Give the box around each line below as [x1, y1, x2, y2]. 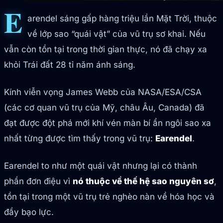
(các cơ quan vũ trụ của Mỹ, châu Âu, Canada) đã [4, 103, 205, 113]
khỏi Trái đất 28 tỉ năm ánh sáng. [4, 60, 135, 70]
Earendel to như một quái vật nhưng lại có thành [4, 161, 197, 171]
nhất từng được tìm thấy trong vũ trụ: [4, 133, 155, 144]
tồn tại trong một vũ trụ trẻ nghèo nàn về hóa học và [4, 192, 215, 202]
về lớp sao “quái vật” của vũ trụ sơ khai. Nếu [27, 29, 206, 39]
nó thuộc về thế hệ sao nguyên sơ [73, 176, 214, 187]
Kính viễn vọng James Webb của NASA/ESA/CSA [4, 87, 202, 98]
